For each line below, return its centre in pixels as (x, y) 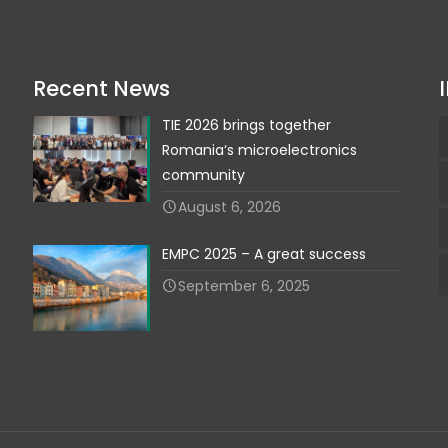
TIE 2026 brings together (247, 124)
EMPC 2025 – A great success (264, 253)
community (204, 174)
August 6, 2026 (230, 206)
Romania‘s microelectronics (260, 149)
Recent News (101, 88)
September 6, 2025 (244, 285)
